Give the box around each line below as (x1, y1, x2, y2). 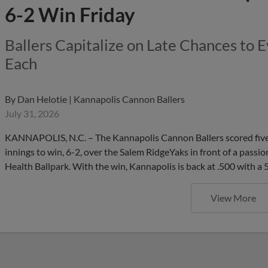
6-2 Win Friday (5, 2, 135, 26)
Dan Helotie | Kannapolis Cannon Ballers (17, 93, 185, 105)
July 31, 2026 (5, 108, 59, 119)
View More (211, 192, 256, 203)
